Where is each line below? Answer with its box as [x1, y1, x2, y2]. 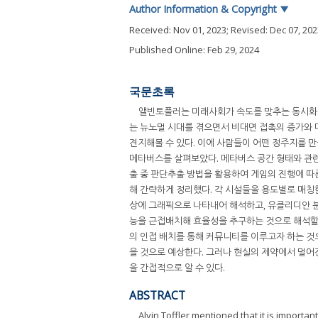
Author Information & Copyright [129, 2, 280, 16]
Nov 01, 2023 [173, 23, 226, 36]
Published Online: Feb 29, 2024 [129, 43, 259, 56]
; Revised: [226, 23, 270, 36]
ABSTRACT [129, 287, 185, 303]
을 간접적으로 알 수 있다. [129, 261, 225, 274]
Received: [129, 23, 173, 36]
